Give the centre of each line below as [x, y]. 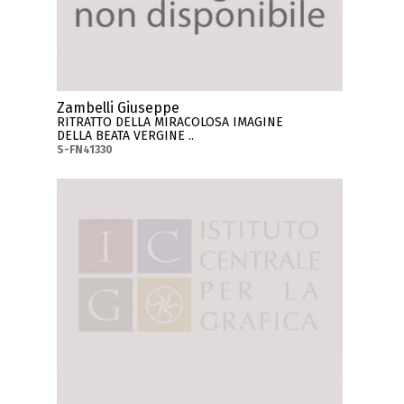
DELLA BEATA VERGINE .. [126, 135]
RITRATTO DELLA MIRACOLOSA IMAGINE [170, 122]
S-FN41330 [85, 149]
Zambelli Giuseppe [119, 107]
